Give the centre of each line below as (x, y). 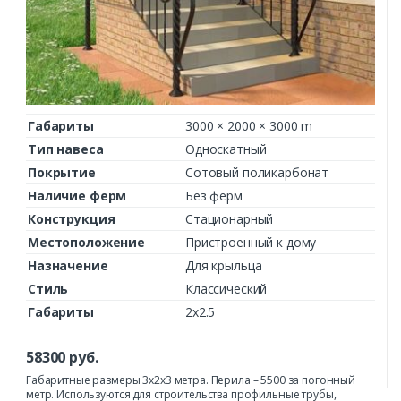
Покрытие (62, 173)
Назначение (68, 266)
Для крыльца (224, 266)
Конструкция (72, 219)
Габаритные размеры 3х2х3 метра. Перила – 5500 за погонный (191, 380)
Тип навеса (66, 149)
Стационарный (230, 219)
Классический (226, 289)
